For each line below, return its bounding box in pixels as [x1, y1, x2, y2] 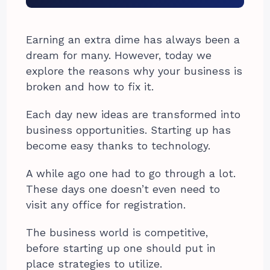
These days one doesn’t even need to [26, 183, 221, 195]
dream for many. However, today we [26, 49, 212, 61]
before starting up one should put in [26, 242, 216, 254]
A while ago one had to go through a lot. [26, 167, 236, 180]
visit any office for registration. [26, 198, 186, 211]
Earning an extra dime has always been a [26, 33, 240, 46]
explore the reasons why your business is [26, 64, 243, 77]
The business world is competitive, [26, 226, 209, 239]
